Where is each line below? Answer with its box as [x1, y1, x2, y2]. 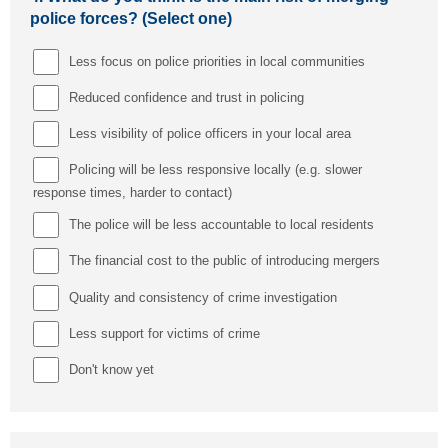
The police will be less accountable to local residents [68, 217, 374, 233]
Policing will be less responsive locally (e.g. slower [68, 162, 362, 178]
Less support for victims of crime [68, 325, 260, 341]
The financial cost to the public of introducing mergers [68, 253, 380, 269]
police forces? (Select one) [30, 9, 232, 27]
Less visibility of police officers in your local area [68, 126, 351, 142]
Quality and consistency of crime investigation [68, 289, 337, 305]
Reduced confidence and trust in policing [68, 90, 304, 106]
